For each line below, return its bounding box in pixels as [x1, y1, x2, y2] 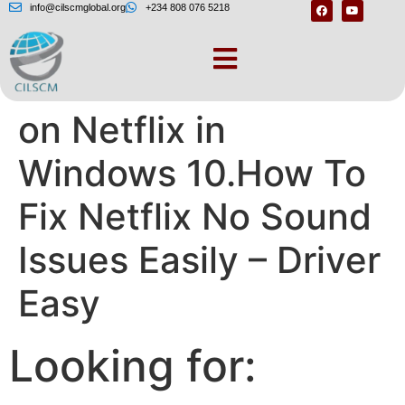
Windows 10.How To [18, 151, 366, 196]
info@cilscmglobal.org [29, 2, 126, 13]
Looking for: [9, 339, 257, 393]
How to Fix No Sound [18, 64, 381, 109]
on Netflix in [18, 108, 226, 153]
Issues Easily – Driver [18, 238, 381, 283]
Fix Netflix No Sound [18, 194, 372, 240]
